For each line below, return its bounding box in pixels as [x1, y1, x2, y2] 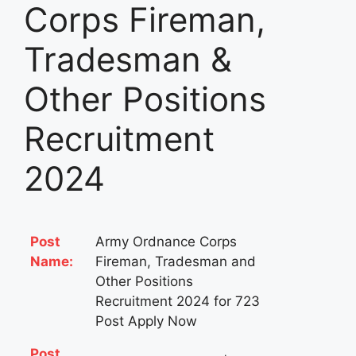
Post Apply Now [95, 313, 197, 330]
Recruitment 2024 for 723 [95, 293, 260, 310]
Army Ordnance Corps [95, 234, 237, 250]
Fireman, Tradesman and [95, 253, 256, 270]
